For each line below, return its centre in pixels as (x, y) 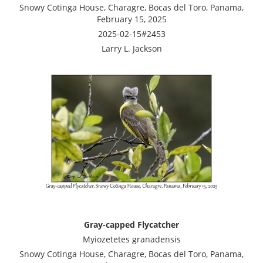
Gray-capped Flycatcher (131, 224)
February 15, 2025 (131, 19)
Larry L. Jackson (131, 48)
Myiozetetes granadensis (131, 239)
